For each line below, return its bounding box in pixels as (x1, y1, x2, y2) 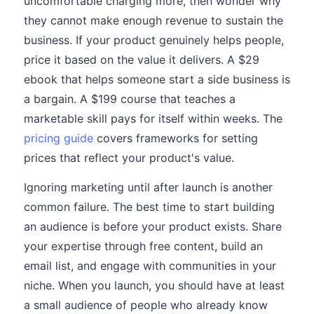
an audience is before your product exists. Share (24, 219, 282, 233)
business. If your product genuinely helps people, (24, 33, 284, 47)
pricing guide (24, 131, 93, 145)
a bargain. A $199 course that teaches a (24, 92, 235, 106)
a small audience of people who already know (24, 298, 268, 312)
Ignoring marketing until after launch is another (24, 180, 273, 194)
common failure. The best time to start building (24, 200, 275, 214)
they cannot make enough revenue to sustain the (24, 13, 283, 27)
